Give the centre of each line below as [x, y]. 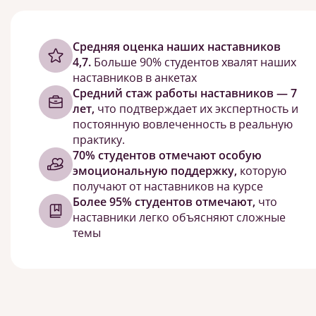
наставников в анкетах [135, 78]
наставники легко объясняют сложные [179, 217]
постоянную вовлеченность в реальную [183, 124]
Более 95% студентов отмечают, [164, 202]
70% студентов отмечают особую [167, 155]
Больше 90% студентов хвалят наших [194, 62]
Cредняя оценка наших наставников [177, 47]
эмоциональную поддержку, [155, 171]
